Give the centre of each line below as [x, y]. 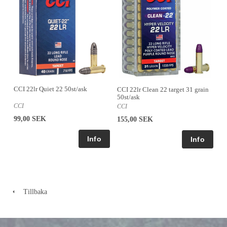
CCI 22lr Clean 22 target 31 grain [163, 89]
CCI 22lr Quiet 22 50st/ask [50, 89]
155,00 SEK [135, 119]
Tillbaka [32, 192]
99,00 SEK [30, 119]
